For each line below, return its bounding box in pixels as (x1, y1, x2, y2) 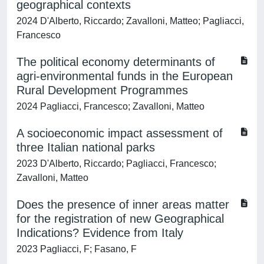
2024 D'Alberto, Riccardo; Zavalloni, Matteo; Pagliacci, (16, 16, 244, 26)
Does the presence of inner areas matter (16, 198, 229, 211)
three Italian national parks (16, 141, 155, 154)
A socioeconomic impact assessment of (16, 127, 223, 140)
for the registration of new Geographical (16, 212, 224, 225)
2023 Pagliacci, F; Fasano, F (16, 244, 137, 254)
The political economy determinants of (16, 55, 215, 68)
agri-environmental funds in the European (16, 70, 233, 82)
